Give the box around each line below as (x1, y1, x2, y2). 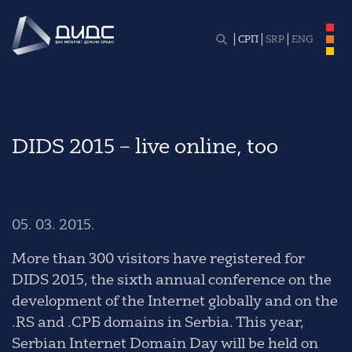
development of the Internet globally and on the (12, 295, 338, 309)
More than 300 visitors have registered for (12, 252, 305, 266)
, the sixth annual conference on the (84, 273, 332, 288)
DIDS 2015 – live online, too (12, 137, 278, 158)
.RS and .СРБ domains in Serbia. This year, (12, 316, 304, 330)
